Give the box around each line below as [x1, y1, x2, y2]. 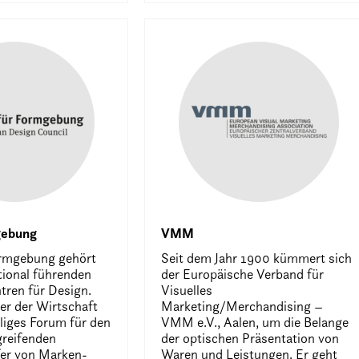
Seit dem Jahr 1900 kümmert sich [161, 249, 353, 266]
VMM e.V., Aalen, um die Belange [161, 313, 349, 330]
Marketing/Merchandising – [161, 297, 324, 314]
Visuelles [161, 281, 213, 298]
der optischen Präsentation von [161, 329, 340, 346]
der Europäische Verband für [161, 265, 325, 282]
